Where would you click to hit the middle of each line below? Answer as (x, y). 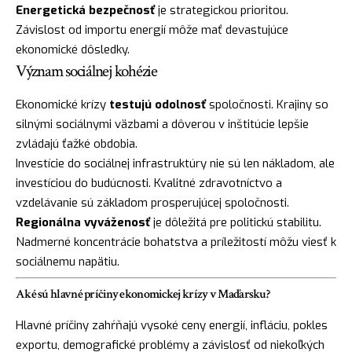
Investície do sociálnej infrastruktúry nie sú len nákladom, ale (175, 163)
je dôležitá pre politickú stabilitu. (236, 222)
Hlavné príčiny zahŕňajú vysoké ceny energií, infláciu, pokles (172, 325)
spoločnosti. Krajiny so (267, 104)
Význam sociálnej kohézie (86, 71)
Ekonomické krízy (62, 104)
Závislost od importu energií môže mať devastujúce (152, 30)
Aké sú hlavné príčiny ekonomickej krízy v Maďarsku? (143, 294)
